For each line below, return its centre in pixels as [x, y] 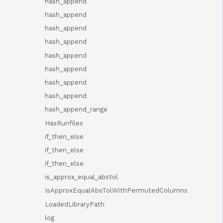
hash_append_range [76, 110]
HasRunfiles [64, 123]
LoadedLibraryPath [75, 204]
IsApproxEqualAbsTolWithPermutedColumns [116, 191]
